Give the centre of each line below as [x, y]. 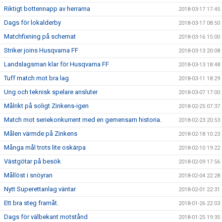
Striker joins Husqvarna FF [41, 50]
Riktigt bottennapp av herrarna [47, 9]
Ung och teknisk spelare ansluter [51, 92]
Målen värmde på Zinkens [41, 134]
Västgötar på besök [32, 161]
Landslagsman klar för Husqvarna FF [56, 64]
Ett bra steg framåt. [31, 203]
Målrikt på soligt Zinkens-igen [46, 106]
